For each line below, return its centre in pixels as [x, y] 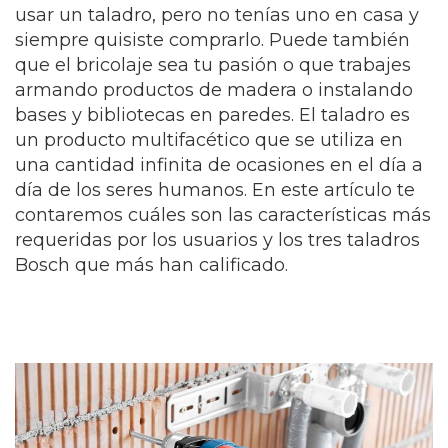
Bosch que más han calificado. [151, 265]
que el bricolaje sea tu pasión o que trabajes [213, 65]
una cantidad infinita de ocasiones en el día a [219, 165]
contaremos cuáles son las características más [223, 215]
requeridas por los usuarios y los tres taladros [217, 240]
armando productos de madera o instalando [214, 90]
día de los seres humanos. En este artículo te [215, 190]
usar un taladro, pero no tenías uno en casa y [217, 15]
